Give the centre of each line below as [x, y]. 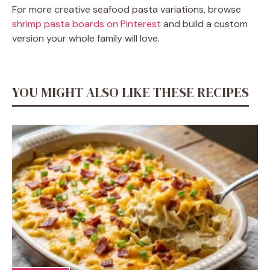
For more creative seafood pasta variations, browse [127, 9]
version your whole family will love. [86, 38]
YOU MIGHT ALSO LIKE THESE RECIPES [130, 92]
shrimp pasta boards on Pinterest [86, 24]
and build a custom [204, 24]
